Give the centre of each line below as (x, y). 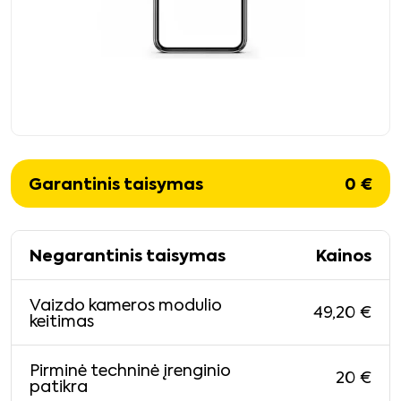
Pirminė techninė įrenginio (130, 371)
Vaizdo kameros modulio (126, 306)
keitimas (62, 322)
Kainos (343, 256)
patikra (59, 387)
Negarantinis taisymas (128, 256)
